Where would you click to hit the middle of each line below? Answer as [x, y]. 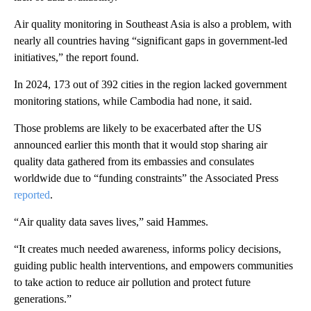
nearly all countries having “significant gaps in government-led [151, 41]
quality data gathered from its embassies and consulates [134, 161]
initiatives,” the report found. [76, 57]
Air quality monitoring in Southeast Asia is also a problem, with [153, 24]
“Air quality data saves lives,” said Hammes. [111, 222]
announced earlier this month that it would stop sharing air [141, 145]
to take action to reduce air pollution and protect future [132, 282]
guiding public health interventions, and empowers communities [153, 266]
